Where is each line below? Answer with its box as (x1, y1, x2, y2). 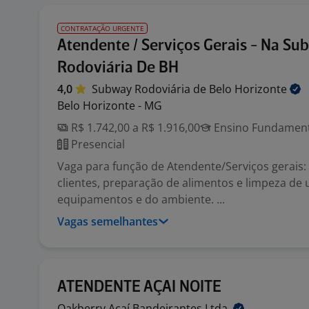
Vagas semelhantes (57, 214, 158, 229)
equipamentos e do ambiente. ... (57, 192, 225, 207)
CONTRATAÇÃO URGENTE (61, 23, 144, 33)
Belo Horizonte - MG (57, 98, 162, 113)
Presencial (68, 137, 125, 152)
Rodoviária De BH (57, 60, 179, 76)
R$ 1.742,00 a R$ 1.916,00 (68, 120, 200, 135)
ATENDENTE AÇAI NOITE (57, 279, 221, 295)
